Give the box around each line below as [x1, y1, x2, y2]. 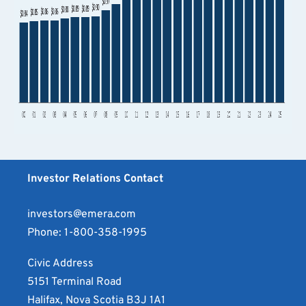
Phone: [27, 226, 64, 240]
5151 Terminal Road [27, 275, 122, 290]
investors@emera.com [27, 208, 136, 222]
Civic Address [27, 257, 94, 271]
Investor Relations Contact [27, 172, 163, 186]
